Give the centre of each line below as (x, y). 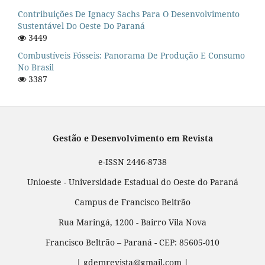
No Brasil (36, 67)
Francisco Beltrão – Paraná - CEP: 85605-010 (132, 243)
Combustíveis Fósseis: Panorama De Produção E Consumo (131, 56)
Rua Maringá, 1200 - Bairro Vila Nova (132, 222)
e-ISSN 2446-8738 (132, 162)
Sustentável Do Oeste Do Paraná (81, 26)
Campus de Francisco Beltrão (132, 202)
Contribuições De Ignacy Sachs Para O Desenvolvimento (129, 14)
